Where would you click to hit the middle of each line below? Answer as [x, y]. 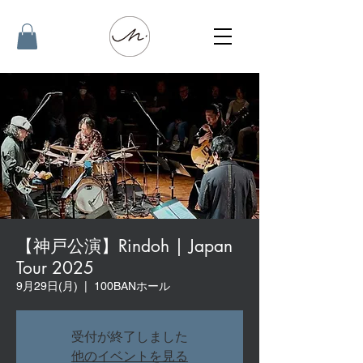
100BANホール [132, 286]
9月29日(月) [47, 286]
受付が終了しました [130, 337]
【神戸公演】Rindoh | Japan [124, 246]
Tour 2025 [55, 268]
